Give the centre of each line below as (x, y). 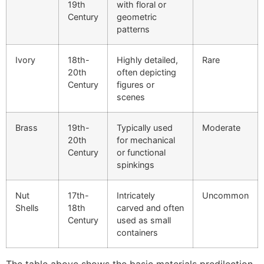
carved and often (150, 208)
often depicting (146, 72)
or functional (141, 153)
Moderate (221, 128)
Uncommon (225, 196)
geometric (137, 17)
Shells (27, 208)
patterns (133, 29)
